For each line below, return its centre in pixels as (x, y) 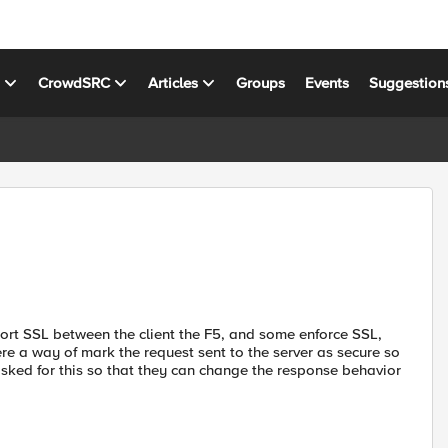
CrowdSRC (74, 82)
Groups (261, 82)
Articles (173, 82)
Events (327, 82)
